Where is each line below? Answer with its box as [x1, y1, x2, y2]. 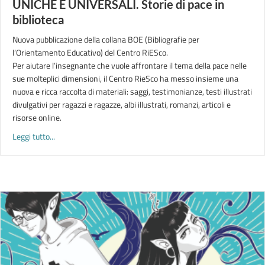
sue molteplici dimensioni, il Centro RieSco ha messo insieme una [12, 72, 238, 85]
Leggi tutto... [12, 130, 55, 143]
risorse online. [12, 111, 62, 124]
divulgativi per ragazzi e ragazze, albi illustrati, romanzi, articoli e [12, 98, 231, 111]
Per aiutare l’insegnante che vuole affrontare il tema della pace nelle [12, 59, 247, 72]
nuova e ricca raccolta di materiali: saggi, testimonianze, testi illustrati [12, 85, 252, 98]
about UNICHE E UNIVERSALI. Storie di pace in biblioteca [54, 130, 246, 142]
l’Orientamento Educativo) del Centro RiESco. [12, 46, 168, 59]
